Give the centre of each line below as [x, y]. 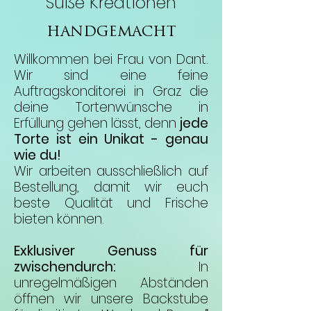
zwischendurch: [65, 267]
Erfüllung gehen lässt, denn [97, 123]
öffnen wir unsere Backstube [111, 299]
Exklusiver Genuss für [111, 251]
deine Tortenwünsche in [111, 107]
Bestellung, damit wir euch [111, 187]
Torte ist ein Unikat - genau [111, 139]
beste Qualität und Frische [111, 203]
